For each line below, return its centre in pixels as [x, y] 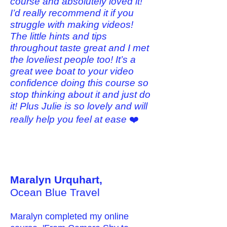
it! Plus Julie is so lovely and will [79, 106]
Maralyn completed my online [69, 216]
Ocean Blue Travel [55, 192]
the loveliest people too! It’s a [73, 60]
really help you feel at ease [68, 119]
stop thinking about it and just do [80, 94]
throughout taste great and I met [80, 48]
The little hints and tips [59, 36]
